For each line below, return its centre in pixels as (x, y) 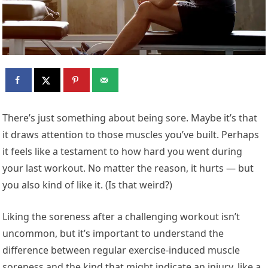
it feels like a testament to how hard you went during (123, 151)
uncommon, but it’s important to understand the (113, 233)
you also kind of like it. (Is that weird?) (88, 185)
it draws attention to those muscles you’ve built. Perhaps (131, 134)
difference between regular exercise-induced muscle (121, 250)
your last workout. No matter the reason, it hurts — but (128, 168)
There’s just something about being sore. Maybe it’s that (130, 118)
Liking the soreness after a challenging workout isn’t (121, 216)
